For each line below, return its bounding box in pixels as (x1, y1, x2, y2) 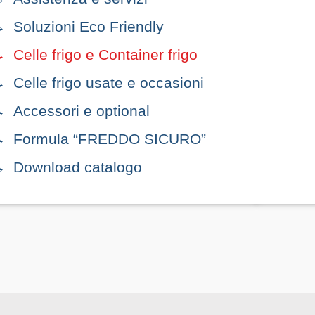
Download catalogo (13, 159, 142, 175)
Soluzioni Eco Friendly (13, 18, 164, 34)
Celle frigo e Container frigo (13, 46, 198, 63)
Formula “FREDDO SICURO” (13, 131, 206, 147)
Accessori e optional (13, 103, 150, 119)
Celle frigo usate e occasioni (13, 75, 204, 91)
